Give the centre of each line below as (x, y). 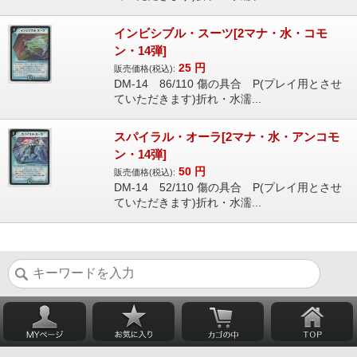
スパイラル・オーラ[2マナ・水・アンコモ (226, 137)
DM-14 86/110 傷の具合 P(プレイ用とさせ (228, 84)
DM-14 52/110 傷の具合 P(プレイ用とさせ (228, 187)
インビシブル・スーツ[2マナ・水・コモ (220, 33)
